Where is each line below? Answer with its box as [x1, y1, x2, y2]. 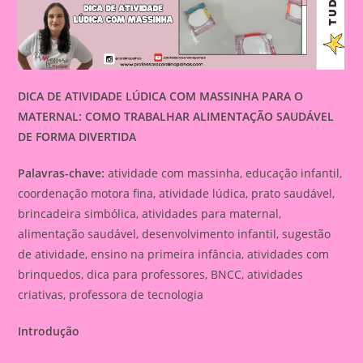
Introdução [18, 323, 80, 340]
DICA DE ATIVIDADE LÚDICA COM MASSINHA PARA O [18, 88, 304, 105]
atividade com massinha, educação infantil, [105, 165, 343, 181]
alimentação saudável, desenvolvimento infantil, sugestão [18, 226, 331, 242]
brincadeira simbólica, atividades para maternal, [18, 206, 282, 222]
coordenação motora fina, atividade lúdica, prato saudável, [18, 186, 335, 202]
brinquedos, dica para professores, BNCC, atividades [18, 267, 304, 283]
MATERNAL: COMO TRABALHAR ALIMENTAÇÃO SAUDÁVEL [18, 109, 335, 125]
